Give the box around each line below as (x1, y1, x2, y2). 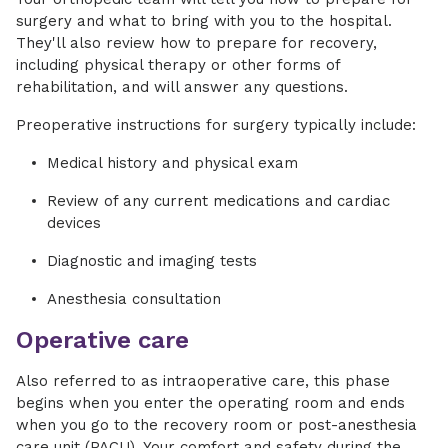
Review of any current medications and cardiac (47, 192, 390, 211)
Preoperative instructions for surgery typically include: (16, 116, 416, 135)
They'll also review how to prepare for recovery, (16, 34, 377, 53)
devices (47, 214, 101, 233)
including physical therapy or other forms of (16, 56, 340, 75)
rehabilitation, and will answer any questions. (16, 78, 348, 97)
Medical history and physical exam (47, 154, 298, 173)
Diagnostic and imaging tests (47, 252, 257, 271)
